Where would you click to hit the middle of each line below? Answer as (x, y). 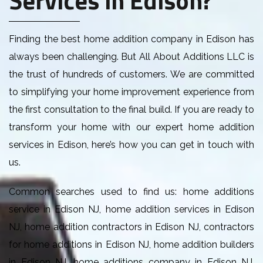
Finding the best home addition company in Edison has (131, 39)
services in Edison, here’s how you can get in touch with (131, 144)
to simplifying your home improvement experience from (131, 92)
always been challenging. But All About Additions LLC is (131, 56)
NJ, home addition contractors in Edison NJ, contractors (131, 227)
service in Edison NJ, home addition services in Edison (131, 209)
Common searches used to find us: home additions (131, 191)
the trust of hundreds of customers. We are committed (131, 74)
